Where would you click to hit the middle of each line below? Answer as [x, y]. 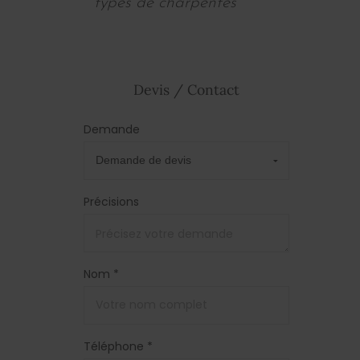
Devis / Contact [186, 89]
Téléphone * [118, 346]
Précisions [111, 201]
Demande [112, 129]
